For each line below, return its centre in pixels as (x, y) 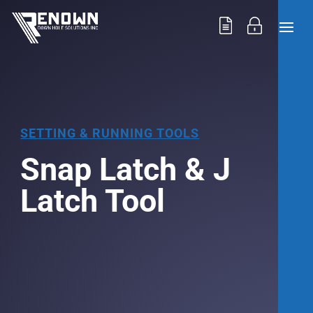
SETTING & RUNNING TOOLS (110, 133)
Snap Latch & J (126, 169)
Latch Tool (93, 201)
